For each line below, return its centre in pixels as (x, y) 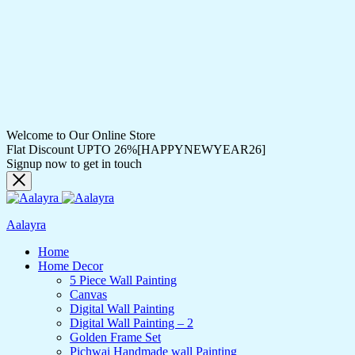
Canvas (88, 294)
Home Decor (71, 266)
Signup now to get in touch (74, 164)
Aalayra (26, 225)
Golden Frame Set (115, 337)
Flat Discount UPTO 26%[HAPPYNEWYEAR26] (136, 149)
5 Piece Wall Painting (123, 280)
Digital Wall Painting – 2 (132, 323)
